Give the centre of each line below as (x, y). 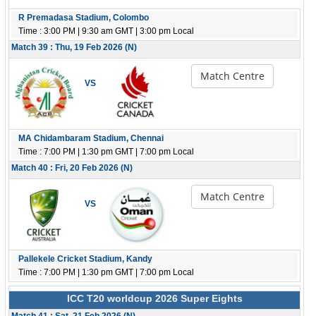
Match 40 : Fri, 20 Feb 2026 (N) (72, 168)
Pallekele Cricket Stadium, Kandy (85, 259)
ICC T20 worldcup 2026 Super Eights (154, 298)
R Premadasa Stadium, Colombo (84, 18)
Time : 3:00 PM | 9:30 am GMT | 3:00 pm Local (106, 31)
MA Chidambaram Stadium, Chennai (91, 138)
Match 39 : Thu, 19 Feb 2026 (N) (74, 47)
